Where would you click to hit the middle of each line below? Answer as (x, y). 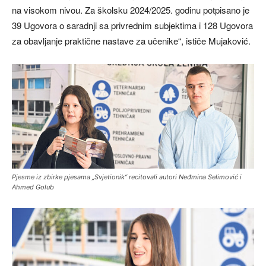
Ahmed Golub (33, 187)
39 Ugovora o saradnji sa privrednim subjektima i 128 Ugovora (132, 25)
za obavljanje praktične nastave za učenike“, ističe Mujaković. (131, 40)
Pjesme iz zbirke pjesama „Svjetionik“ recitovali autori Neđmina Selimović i (127, 177)
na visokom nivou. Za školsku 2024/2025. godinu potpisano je (131, 9)
